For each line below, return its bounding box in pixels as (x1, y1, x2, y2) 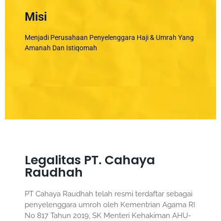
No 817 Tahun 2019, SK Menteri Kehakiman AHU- (25, 211, 191, 220)
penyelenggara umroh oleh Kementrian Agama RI (25, 200, 195, 209)
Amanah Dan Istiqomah (25, 43, 97, 52)
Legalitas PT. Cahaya (25, 151, 155, 169)
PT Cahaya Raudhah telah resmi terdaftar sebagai (25, 189, 192, 198)
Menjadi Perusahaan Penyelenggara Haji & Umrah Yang (25, 33, 194, 41)
